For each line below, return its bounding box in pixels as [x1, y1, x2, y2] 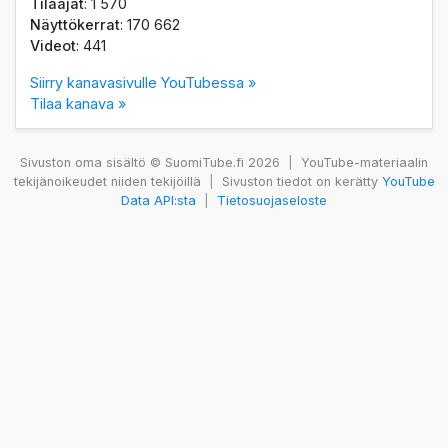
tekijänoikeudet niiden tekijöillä [13, 174, 205, 190]
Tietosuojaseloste [217, 193, 327, 209]
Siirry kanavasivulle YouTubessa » [30, 73, 257, 91]
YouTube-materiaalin [297, 155, 428, 171]
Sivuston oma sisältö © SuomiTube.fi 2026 [20, 155, 284, 171]
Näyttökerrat [30, 15, 121, 33]
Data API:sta [121, 193, 196, 209]
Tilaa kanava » [30, 94, 127, 112]
